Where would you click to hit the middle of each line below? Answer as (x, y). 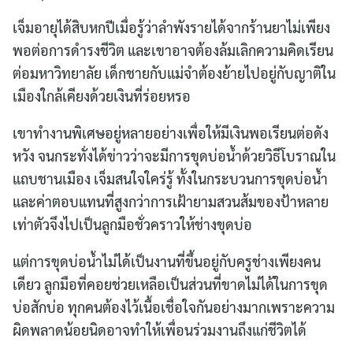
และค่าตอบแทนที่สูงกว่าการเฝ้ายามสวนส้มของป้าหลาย (171, 201)
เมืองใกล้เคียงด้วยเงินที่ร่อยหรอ (103, 95)
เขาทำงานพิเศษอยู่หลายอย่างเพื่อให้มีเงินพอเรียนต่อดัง (171, 132)
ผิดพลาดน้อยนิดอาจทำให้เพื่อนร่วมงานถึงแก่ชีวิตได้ (161, 329)
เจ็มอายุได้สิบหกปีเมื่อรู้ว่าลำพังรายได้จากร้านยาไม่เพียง (171, 27)
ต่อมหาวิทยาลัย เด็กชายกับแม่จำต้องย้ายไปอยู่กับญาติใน (174, 72)
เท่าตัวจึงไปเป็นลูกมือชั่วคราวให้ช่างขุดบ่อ (132, 224)
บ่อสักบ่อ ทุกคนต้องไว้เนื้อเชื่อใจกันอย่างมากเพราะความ (174, 307)
